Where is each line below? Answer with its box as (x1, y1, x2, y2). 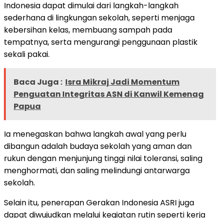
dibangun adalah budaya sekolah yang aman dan (4, 140, 192, 152)
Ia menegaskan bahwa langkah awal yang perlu (4, 128, 186, 140)
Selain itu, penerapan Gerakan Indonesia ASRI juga (4, 197, 194, 208)
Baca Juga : (14, 76, 62, 88)
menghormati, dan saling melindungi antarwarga (4, 164, 190, 176)
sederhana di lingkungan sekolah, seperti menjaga (4, 12, 195, 23)
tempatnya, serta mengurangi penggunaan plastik (4, 36, 198, 48)
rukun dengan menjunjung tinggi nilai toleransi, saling (4, 152, 202, 164)
